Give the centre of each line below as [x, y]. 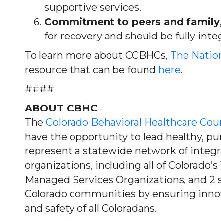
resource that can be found [92, 70]
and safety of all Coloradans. [91, 208]
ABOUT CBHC [61, 108]
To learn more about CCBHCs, [97, 55]
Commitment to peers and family [132, 22]
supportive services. [93, 7]
